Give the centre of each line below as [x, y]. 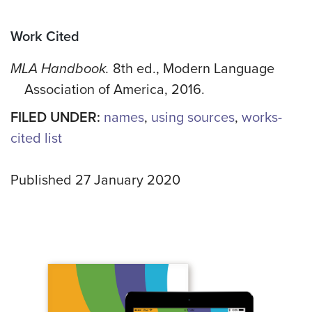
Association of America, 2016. [115, 90]
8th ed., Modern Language [194, 69]
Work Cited [45, 37]
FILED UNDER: [57, 118]
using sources [193, 118]
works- [262, 118]
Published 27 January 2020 [95, 181]
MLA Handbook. [62, 69]
